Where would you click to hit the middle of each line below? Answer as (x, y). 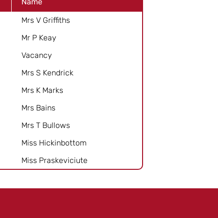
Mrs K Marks (42, 90)
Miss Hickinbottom (54, 143)
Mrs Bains (38, 108)
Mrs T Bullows (46, 125)
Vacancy (37, 55)
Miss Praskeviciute (54, 160)
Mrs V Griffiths (46, 20)
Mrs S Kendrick (47, 73)
